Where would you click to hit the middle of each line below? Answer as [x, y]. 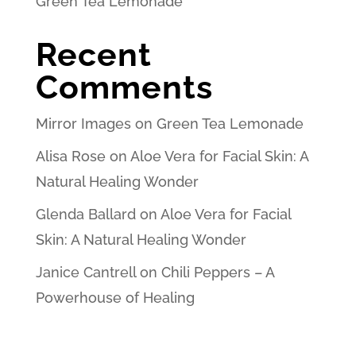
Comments [124, 87]
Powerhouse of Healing [115, 297]
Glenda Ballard [85, 214]
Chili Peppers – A [217, 272]
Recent [93, 54]
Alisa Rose [70, 156]
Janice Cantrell [85, 272]
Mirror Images [83, 123]
